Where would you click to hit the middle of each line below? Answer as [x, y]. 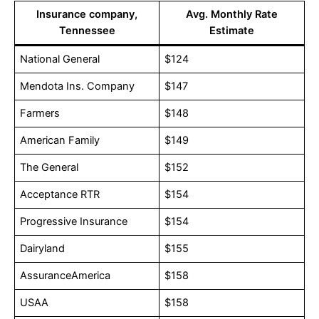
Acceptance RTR [60, 195]
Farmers [40, 114]
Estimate [232, 31]
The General [49, 168]
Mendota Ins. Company [78, 87]
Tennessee [87, 31]
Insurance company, [87, 15]
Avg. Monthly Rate [232, 15]
